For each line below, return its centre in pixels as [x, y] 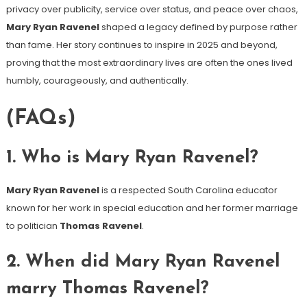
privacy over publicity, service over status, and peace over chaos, [152, 9]
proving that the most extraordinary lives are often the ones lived [149, 62]
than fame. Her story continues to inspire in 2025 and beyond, [142, 45]
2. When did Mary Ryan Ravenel [143, 262]
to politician [33, 225]
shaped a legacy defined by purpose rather [198, 27]
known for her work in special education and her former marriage [152, 208]
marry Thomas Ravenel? [107, 288]
